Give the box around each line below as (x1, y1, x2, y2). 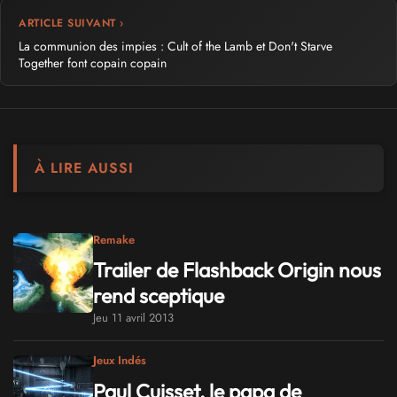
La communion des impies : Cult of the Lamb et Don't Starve (19, 37, 332, 56)
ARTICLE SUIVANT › (19, 15, 124, 32)
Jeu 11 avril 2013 (93, 309, 174, 327)
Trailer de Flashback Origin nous (93, 257, 381, 284)
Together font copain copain (19, 54, 167, 73)
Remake (93, 230, 135, 248)
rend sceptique (93, 283, 224, 309)
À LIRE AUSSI (35, 158, 134, 179)
